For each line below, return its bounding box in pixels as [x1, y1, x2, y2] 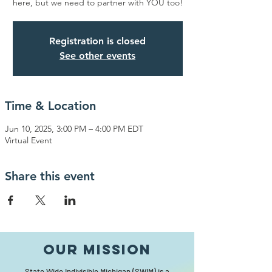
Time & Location [5, 98, 96, 113]
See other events [59, 50, 135, 61]
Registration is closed [49, 35, 146, 47]
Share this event [5, 169, 95, 183]
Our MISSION [43, 241, 151, 258]
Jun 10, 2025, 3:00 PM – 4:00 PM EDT [5, 123, 143, 134]
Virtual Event [5, 135, 52, 146]
